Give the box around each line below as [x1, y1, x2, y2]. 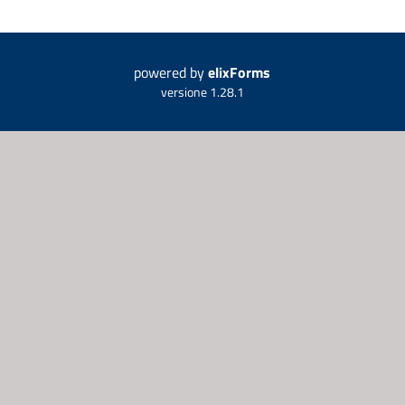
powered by [134, 61, 209, 84]
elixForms [208, 61, 271, 84]
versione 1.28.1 [160, 82, 244, 103]
